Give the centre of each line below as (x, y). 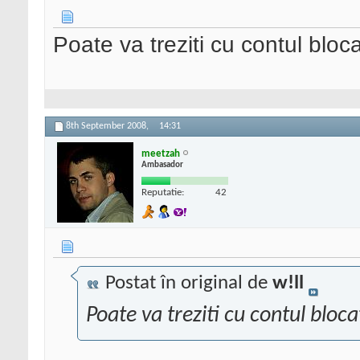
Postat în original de (186, 284)
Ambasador (162, 165)
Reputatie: (163, 192)
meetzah (161, 153)
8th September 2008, (108, 127)
